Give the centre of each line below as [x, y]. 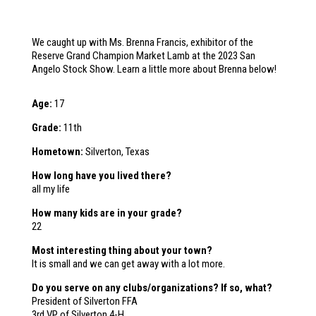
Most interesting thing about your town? [122, 250]
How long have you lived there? [101, 176]
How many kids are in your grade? [107, 213]
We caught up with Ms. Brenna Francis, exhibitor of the [142, 42]
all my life [50, 189]
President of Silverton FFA [84, 301]
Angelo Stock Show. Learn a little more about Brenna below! [154, 69]
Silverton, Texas [117, 152]
